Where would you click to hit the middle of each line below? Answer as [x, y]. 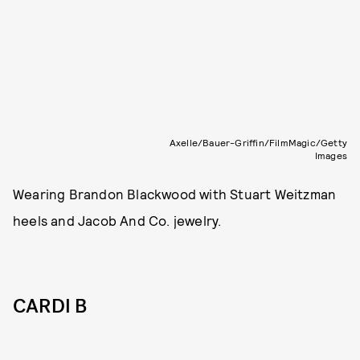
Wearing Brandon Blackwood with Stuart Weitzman [175, 193]
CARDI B [50, 306]
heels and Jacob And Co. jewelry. [117, 220]
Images [331, 155]
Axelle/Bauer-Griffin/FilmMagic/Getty [258, 142]
